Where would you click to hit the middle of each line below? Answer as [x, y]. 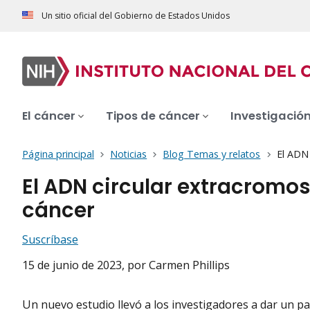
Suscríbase [50, 240]
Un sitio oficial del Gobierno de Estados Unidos [136, 16]
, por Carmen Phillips [176, 265]
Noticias [129, 154]
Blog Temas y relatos [212, 154]
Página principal [58, 154]
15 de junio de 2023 [72, 265]
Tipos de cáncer [153, 116]
